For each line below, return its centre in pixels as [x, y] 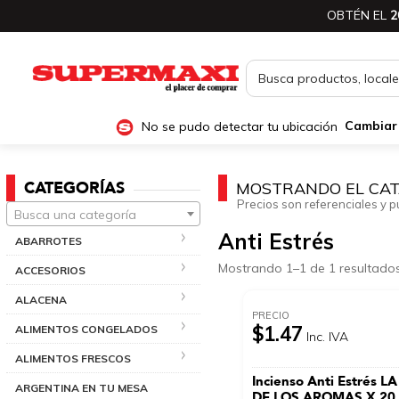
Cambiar [370, 126]
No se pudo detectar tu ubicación [239, 126]
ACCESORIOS [50, 270]
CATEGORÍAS [74, 188]
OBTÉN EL [358, 16]
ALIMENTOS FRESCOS [73, 358]
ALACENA [41, 299]
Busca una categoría [75, 214]
